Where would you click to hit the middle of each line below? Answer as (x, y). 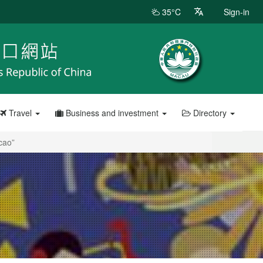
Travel (20, 113)
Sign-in (237, 12)
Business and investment (112, 113)
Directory (210, 113)
